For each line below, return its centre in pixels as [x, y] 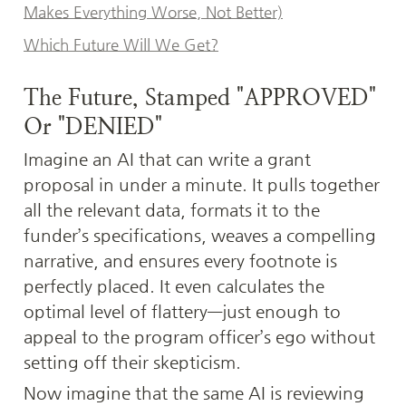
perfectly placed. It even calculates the [174, 286]
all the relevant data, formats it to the [172, 210]
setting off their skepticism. [132, 362]
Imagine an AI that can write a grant [167, 159]
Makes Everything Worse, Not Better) [153, 12]
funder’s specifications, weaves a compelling [200, 236]
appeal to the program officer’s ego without [199, 337]
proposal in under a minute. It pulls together [202, 185]
